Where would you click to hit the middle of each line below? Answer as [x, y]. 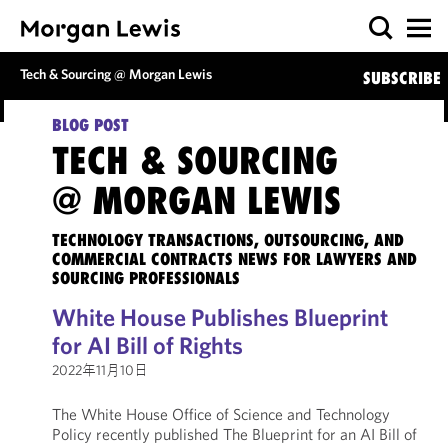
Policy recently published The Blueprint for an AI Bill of [234, 434]
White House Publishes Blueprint [219, 317]
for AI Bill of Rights [147, 345]
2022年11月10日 [99, 370]
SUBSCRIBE [401, 78]
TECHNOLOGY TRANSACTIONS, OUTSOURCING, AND [227, 240]
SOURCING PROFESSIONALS [145, 278]
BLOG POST [90, 125]
